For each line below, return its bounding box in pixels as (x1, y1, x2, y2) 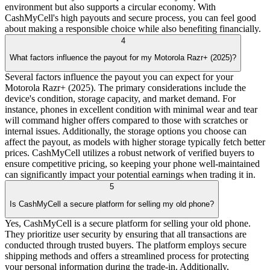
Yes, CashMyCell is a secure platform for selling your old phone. (5, 218, 251, 228)
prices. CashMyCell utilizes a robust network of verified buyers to (5, 148, 254, 159)
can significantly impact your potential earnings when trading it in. (5, 169, 256, 180)
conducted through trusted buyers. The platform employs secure (5, 239, 246, 250)
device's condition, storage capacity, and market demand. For (5, 93, 236, 104)
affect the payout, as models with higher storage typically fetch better (5, 137, 265, 148)
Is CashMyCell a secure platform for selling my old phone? (10, 199, 214, 209)
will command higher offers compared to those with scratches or (5, 115, 248, 126)
